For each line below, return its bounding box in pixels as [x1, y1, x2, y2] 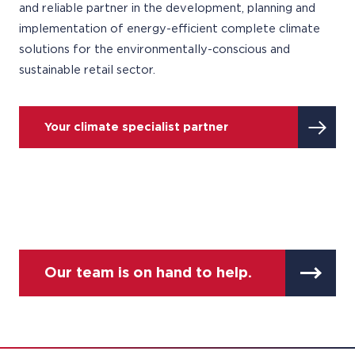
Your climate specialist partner [44, 121, 228, 133]
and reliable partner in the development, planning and [19, 2, 315, 14]
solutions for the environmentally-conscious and [19, 44, 290, 55]
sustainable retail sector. [19, 64, 155, 76]
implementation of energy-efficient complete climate [19, 23, 320, 35]
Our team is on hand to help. [44, 265, 252, 281]
